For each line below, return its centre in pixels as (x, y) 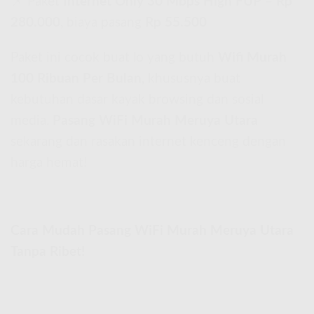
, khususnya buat (191, 79)
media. (32, 121)
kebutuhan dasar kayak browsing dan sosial (137, 100)
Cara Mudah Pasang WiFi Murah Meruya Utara (152, 231)
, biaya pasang (103, 22)
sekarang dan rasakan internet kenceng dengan (148, 142)
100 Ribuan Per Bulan (76, 79)
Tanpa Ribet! (48, 252)
